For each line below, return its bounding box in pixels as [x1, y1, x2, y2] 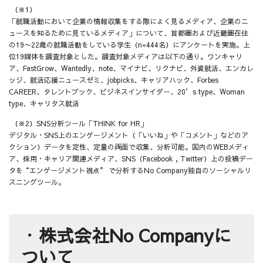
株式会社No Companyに [39, 223, 231, 248]
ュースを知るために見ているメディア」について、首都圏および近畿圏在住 [9, 28, 248, 38]
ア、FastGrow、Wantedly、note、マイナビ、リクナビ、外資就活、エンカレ [9, 63, 254, 73]
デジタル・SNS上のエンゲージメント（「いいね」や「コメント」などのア [9, 130, 248, 140]
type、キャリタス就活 [9, 98, 79, 108]
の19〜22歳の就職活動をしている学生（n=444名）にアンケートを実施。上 [9, 39, 250, 49]
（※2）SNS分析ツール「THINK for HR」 [9, 119, 147, 129]
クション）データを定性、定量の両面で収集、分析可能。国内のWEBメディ [9, 142, 249, 152]
